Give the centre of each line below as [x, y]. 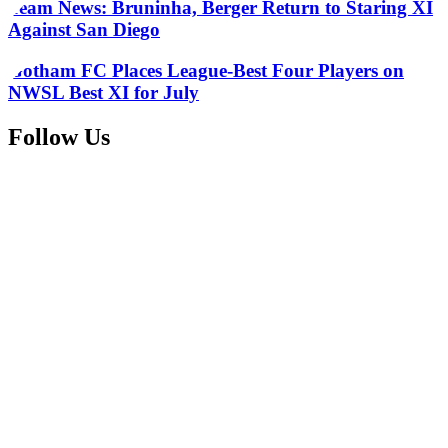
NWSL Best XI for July [103, 92]
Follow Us [59, 136]
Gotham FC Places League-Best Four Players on [206, 70]
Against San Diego [84, 29]
